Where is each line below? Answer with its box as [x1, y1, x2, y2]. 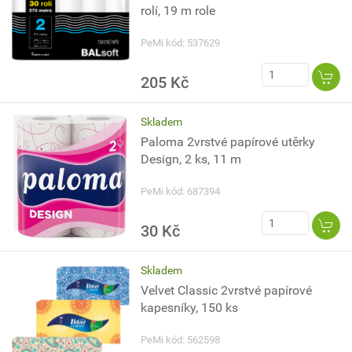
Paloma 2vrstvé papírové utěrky [141, 134, 316, 149]
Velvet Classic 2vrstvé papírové [141, 283, 313, 298]
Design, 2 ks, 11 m [141, 152, 242, 167]
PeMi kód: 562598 [141, 334, 221, 346]
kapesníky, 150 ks [141, 300, 239, 315]
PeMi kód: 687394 [141, 185, 221, 197]
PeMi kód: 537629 [141, 37, 221, 49]
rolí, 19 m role [141, 3, 216, 18]
